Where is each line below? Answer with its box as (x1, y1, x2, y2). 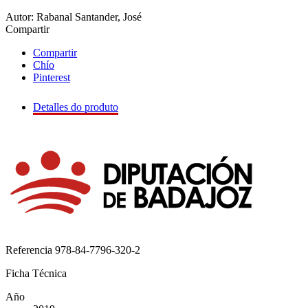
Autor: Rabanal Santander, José (5, 11, 142, 23)
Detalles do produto (33, 101, 118, 113)
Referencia (5, 244, 55, 256)
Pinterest (33, 71, 70, 84)
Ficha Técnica (5, 267, 67, 280)
